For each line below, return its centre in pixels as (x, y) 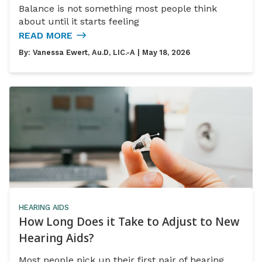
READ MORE (46, 36)
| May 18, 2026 (163, 53)
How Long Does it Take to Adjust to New (129, 222)
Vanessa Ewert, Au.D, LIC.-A (84, 53)
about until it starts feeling (79, 22)
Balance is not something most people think (118, 9)
